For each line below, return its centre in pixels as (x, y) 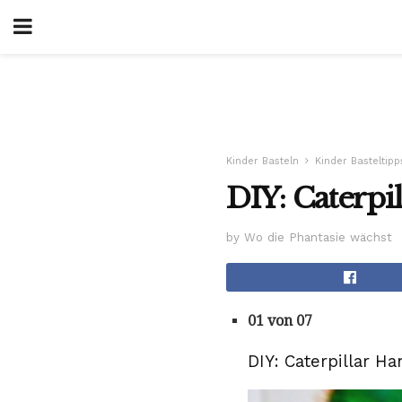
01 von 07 (280, 320)
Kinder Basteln (262, 161)
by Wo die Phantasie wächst (309, 237)
